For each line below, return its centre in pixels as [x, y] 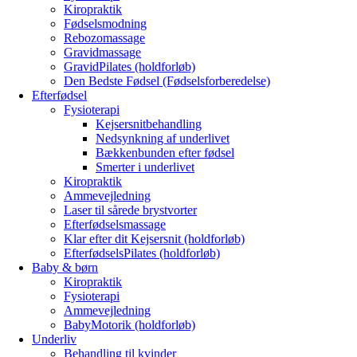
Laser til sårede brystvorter [130, 210]
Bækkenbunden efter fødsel [165, 153]
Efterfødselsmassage [115, 224]
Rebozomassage [104, 38]
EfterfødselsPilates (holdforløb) [142, 253]
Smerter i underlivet [145, 167]
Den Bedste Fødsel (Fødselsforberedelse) [167, 81]
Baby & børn [65, 267]
